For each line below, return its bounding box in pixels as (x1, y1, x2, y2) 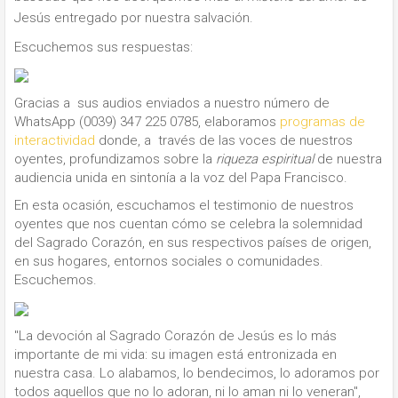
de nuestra (314, 150, 382, 167)
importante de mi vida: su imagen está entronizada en (14, 346, 337, 362)
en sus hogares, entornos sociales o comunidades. (14, 253, 323, 269)
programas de (280, 113, 365, 130)
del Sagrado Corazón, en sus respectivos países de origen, (14, 235, 371, 251)
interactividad (14, 131, 95, 148)
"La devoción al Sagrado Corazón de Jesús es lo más (14, 328, 337, 344)
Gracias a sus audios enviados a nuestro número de (14, 94, 330, 111)
